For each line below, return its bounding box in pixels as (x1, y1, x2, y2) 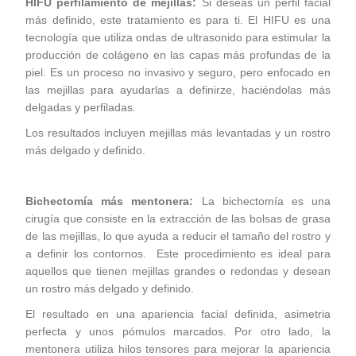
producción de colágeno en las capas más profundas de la (25, 48, 331, 61)
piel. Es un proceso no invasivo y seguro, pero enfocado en (25, 66, 331, 79)
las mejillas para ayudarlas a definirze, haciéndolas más (25, 83, 331, 96)
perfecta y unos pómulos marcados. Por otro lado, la (25, 325, 331, 338)
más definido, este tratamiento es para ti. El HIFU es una (25, 14, 331, 26)
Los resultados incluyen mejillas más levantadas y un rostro (25, 126, 331, 139)
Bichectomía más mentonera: (25, 195, 194, 207)
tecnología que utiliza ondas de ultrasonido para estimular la (25, 31, 331, 44)
